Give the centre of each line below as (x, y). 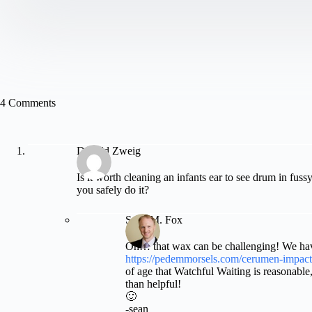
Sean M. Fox (154, 220)
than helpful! (153, 284)
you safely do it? (113, 190)
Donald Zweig (109, 151)
